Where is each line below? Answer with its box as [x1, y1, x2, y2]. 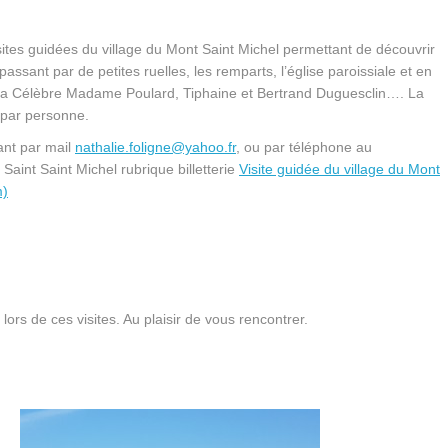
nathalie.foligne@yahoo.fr [75, 139, 236, 155]
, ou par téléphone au [236, 139, 372, 155]
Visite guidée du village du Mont [239, 161, 440, 177]
